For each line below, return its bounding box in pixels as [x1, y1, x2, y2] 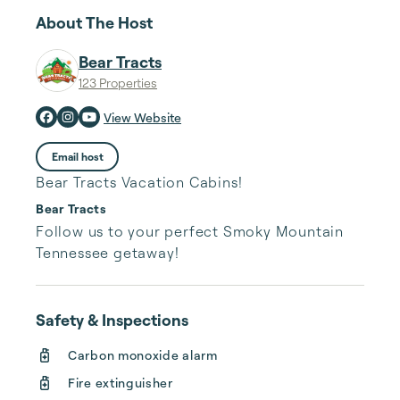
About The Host [36, 12, 153, 32]
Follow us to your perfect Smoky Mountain [36, 222, 344, 240]
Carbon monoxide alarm [68, 347, 218, 362]
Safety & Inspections [36, 310, 188, 329]
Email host [51, 149, 104, 163]
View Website [104, 110, 181, 125]
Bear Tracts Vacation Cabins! [36, 173, 243, 191]
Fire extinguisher [68, 375, 173, 390]
